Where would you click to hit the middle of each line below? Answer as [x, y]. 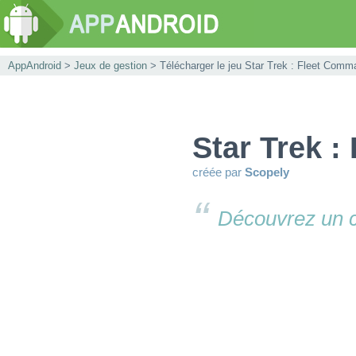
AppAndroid [35, 66]
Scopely [267, 172]
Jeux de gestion [110, 66]
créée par [219, 172]
